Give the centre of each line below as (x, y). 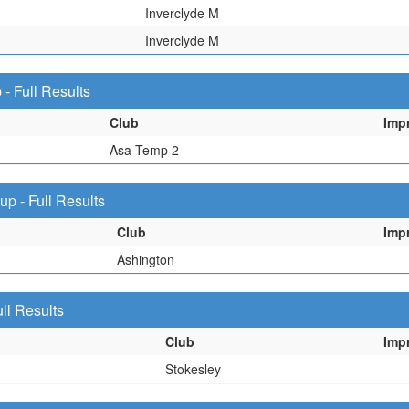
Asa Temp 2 (144, 150)
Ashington (146, 259)
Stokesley (193, 369)
